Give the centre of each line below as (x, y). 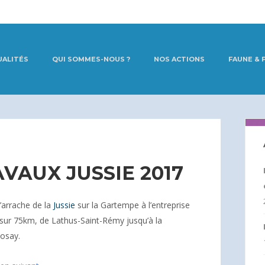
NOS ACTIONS (179, 59)
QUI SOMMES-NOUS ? (91, 59)
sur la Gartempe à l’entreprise (132, 205)
